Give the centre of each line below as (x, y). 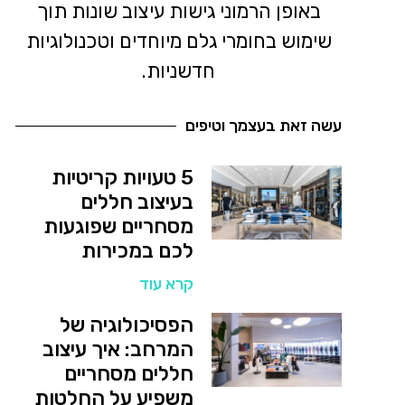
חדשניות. (179, 71)
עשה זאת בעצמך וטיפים (264, 126)
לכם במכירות (137, 250)
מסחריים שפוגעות (118, 226)
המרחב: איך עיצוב (118, 349)
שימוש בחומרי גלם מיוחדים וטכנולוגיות (179, 41)
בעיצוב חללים (137, 202)
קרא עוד (166, 284)
